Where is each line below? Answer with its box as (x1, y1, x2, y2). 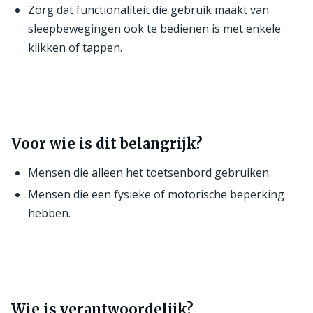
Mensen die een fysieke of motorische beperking (28, 186, 284, 202)
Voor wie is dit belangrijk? (11, 134, 203, 152)
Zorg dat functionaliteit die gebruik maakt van (28, 1, 269, 17)
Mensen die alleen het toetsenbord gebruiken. (28, 164, 271, 180)
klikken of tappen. (28, 39, 122, 55)
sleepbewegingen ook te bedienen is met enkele (28, 20, 281, 36)
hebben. (28, 205, 71, 221)
